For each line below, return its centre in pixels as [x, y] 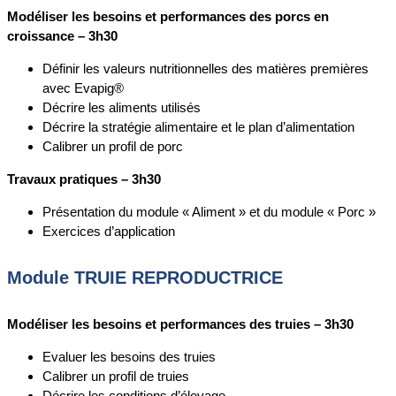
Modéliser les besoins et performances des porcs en [168, 16]
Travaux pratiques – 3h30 [84, 179]
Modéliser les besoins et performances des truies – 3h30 [180, 324]
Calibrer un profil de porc [113, 146]
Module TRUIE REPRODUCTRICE [145, 278]
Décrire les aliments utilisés [122, 107]
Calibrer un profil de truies [116, 377]
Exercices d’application [109, 231]
